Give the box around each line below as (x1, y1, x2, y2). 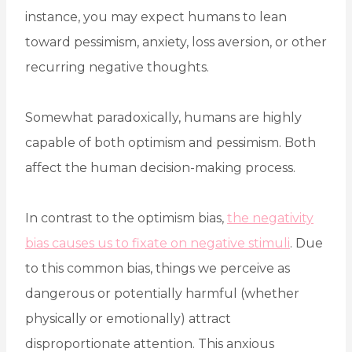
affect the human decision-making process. (25, 160, 295, 176)
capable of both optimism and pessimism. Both (25, 135, 316, 151)
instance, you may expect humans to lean (25, 9, 287, 25)
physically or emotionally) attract (25, 311, 231, 327)
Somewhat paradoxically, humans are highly (25, 110, 302, 126)
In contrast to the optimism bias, (25, 211, 227, 226)
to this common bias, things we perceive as (25, 261, 290, 277)
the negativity (227, 211, 313, 226)
